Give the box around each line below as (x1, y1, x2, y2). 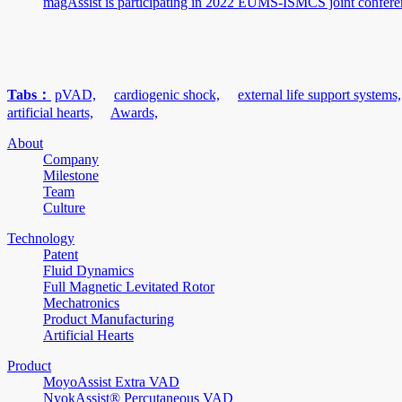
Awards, (110, 104, 158, 120)
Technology (7, 230, 74, 246)
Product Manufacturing (43, 310, 174, 327)
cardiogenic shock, (114, 86, 220, 102)
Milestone (43, 167, 99, 183)
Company (43, 151, 99, 167)
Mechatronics (43, 294, 119, 310)
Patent (43, 246, 78, 262)
